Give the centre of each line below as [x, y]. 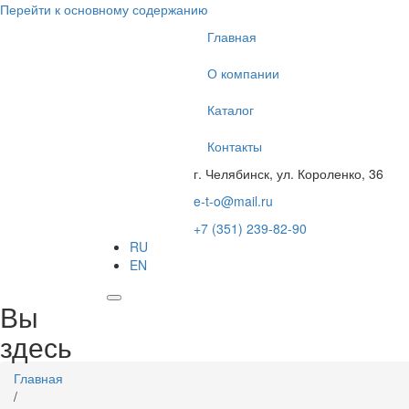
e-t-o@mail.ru [233, 201]
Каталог [231, 110]
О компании [243, 73]
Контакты [235, 146]
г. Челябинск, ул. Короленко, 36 [288, 173]
